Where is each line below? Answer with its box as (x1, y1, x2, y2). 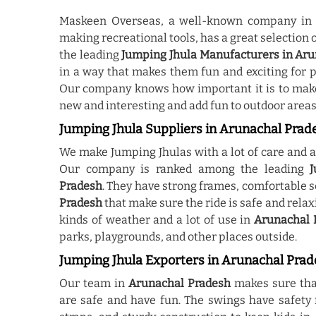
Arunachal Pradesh (128, 276, 231, 290)
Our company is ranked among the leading (59, 162, 304, 176)
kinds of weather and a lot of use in (59, 213, 255, 226)
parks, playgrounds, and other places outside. (59, 230, 297, 243)
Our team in (59, 276, 128, 290)
